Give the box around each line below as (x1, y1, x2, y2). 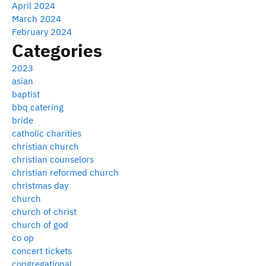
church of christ (12, 205, 77, 217)
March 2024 (12, 12, 61, 24)
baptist (12, 88, 40, 100)
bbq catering (12, 101, 64, 113)
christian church (12, 140, 79, 152)
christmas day (12, 179, 68, 191)
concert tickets (12, 245, 72, 256)
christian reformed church (12, 166, 119, 178)
